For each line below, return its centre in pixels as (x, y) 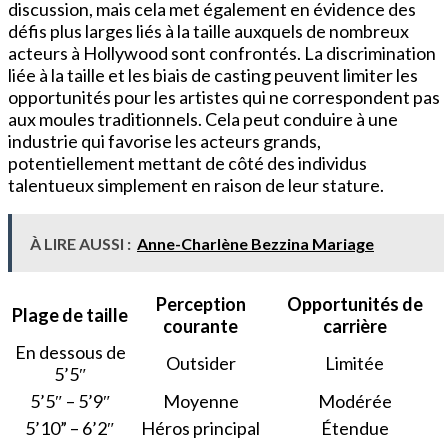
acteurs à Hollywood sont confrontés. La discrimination (222, 52)
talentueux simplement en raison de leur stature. (196, 184)
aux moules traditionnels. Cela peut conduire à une (203, 118)
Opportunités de (354, 303)
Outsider (200, 362)
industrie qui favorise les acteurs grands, (164, 140)
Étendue (354, 427)
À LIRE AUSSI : (80, 243)
